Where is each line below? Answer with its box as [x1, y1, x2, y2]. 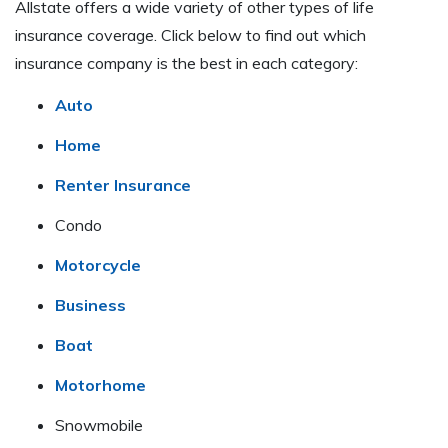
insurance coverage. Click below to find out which [15, 25, 366, 46]
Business [55, 295, 126, 316]
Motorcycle [55, 255, 141, 276]
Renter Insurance [55, 175, 191, 196]
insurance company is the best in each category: [15, 53, 358, 74]
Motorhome [55, 375, 146, 396]
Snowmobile [55, 415, 143, 436]
